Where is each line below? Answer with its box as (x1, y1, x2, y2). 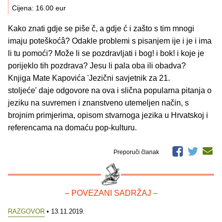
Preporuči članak (113, 148, 161, 156)
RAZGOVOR (8, 207, 45, 215)
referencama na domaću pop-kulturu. (8, 123, 137, 132)
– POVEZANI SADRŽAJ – (64, 188, 158, 197)
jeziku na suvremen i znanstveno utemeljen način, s (8, 98, 189, 107)
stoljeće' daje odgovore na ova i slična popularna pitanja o (8, 86, 212, 95)
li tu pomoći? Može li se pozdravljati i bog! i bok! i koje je (8, 49, 204, 57)
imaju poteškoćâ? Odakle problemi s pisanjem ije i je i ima (8, 36, 212, 45)
